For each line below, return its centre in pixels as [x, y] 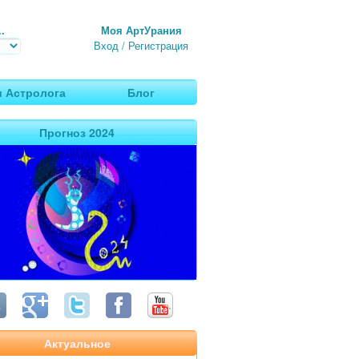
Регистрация [158, 45]
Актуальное [77, 343]
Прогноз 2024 [77, 132]
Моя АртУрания [141, 30]
